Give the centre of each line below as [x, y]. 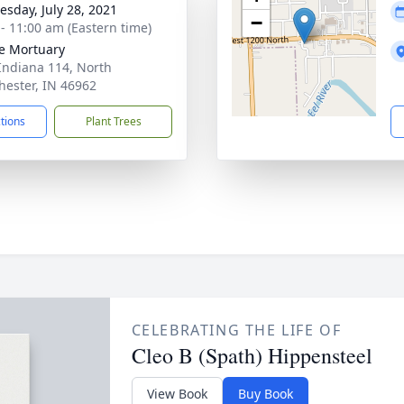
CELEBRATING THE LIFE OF [236, 330]
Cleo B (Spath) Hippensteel [252, 355]
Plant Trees [113, 121]
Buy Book [265, 394]
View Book [177, 394]
